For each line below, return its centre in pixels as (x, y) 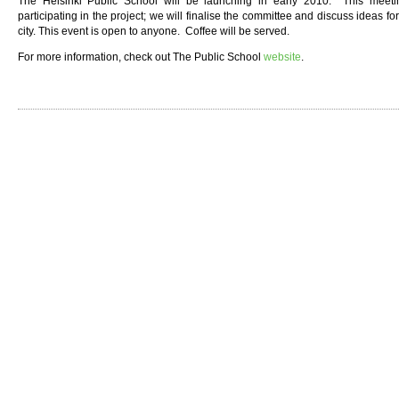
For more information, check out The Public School (141, 57)
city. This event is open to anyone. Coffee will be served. (154, 32)
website (282, 57)
